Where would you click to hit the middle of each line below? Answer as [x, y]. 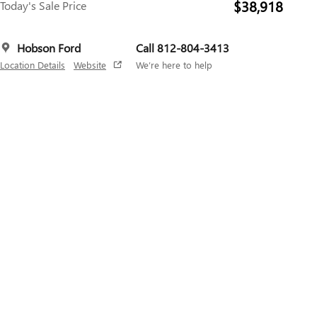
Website [90, 65]
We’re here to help [174, 65]
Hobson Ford [49, 48]
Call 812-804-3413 [183, 48]
